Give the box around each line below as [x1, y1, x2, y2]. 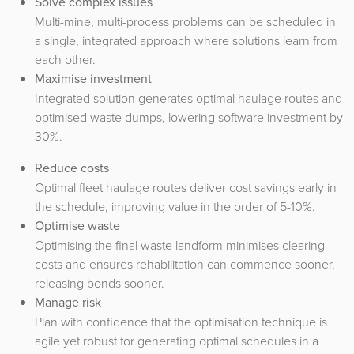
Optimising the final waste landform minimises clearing [35, 235, 325, 254]
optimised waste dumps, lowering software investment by [35, 107, 343, 126]
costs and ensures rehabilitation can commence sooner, [35, 254, 335, 273]
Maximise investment [35, 69, 152, 88]
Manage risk [35, 292, 101, 311]
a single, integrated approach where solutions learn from [35, 31, 337, 49]
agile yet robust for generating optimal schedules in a [35, 331, 318, 349]
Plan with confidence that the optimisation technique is [35, 312, 327, 330]
